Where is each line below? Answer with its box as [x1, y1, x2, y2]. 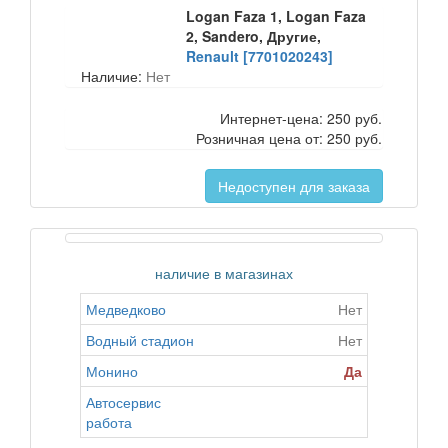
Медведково [86, 299, 166, 319]
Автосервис [86, 392, 161, 412]
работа [86, 412, 132, 432]
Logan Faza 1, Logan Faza [186, 6, 367, 26]
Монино [86, 361, 138, 381]
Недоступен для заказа [218, 176, 370, 196]
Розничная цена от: [196, 128, 327, 148]
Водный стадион [86, 330, 194, 350]
